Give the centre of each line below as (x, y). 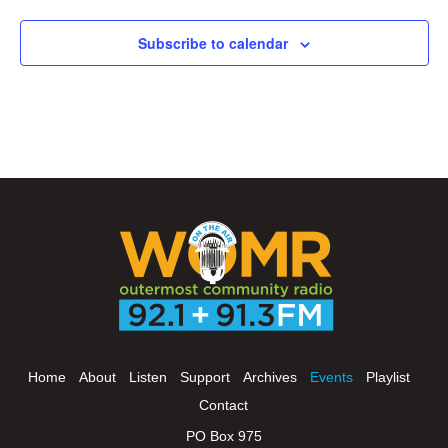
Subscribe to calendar (213, 42)
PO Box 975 (223, 435)
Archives (269, 376)
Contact (224, 404)
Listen (147, 376)
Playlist (387, 376)
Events (331, 376)
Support (204, 376)
